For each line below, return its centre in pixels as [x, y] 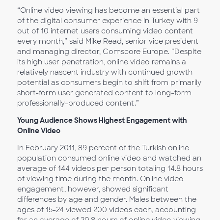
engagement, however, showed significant [93, 189]
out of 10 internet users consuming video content [105, 31]
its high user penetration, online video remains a [102, 62]
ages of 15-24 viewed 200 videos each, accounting [107, 210]
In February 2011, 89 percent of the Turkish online [103, 148]
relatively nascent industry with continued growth [105, 72]
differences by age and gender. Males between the [107, 199]
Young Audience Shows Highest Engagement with [102, 120]
